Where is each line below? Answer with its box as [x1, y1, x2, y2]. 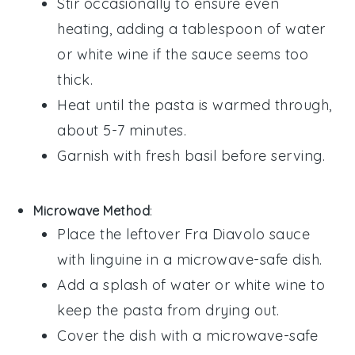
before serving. [216, 146, 326, 165]
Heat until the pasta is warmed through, [57, 95, 332, 114]
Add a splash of [57, 275, 171, 294]
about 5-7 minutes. [57, 120, 187, 139]
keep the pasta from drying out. [57, 300, 280, 319]
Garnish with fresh [57, 146, 185, 165]
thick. [57, 70, 94, 89]
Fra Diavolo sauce [184, 224, 311, 243]
